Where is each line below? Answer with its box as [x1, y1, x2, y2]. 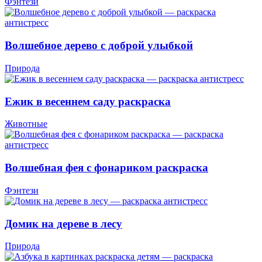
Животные [5, 119, 47, 129]
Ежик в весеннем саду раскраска [5, 95, 171, 108]
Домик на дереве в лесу [5, 217, 122, 230]
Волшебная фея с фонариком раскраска [5, 161, 208, 174]
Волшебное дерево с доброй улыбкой [5, 39, 193, 52]
